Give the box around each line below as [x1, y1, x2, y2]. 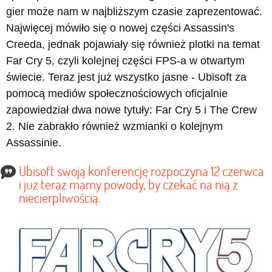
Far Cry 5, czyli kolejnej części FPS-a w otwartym [6, 55, 245, 67]
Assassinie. [6, 137, 61, 149]
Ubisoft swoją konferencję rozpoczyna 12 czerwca [19, 162, 264, 180]
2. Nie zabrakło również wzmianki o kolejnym [6, 120, 223, 132]
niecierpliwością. [19, 189, 101, 206]
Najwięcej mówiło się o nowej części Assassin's [6, 22, 234, 34]
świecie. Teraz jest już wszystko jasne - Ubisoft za [6, 71, 246, 83]
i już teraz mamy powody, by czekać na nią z [19, 175, 238, 193]
